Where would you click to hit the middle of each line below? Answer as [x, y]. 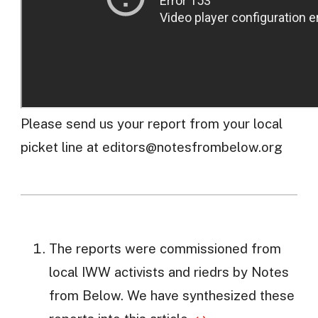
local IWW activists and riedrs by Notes [169, 272]
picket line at [61, 147]
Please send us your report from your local [151, 123]
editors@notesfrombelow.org [192, 147]
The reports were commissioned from [165, 249]
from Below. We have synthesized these [171, 296]
